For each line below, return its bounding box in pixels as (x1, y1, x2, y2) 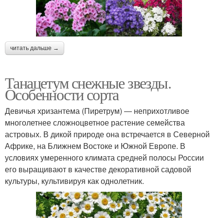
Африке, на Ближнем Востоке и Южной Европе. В (5, 140, 185, 152)
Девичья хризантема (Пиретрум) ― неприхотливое (5, 105, 189, 117)
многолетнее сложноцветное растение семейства (5, 117, 185, 128)
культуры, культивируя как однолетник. (5, 175, 144, 187)
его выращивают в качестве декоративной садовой (5, 163, 191, 175)
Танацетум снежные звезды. (5, 72, 171, 93)
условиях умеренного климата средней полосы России (5, 152, 204, 163)
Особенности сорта (5, 84, 119, 105)
